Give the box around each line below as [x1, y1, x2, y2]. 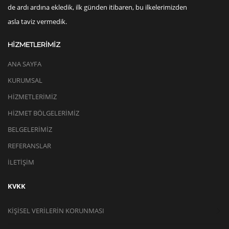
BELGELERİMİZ [8, 124, 52, 134]
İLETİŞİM [8, 157, 34, 167]
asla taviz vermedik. [8, 16, 67, 26]
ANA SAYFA [8, 59, 41, 68]
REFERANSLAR [8, 141, 51, 150]
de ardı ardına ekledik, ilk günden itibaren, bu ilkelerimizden [8, 2, 187, 12]
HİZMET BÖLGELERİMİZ [8, 108, 79, 118]
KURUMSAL [8, 75, 42, 85]
